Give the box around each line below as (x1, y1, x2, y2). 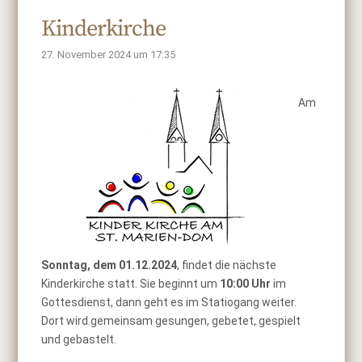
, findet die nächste (177, 259, 277, 271)
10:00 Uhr (217, 277, 271, 290)
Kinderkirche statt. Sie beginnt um (41, 277, 218, 290)
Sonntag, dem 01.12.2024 (41, 259, 178, 271)
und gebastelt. (41, 333, 117, 346)
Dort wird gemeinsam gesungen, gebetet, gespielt (41, 314, 301, 327)
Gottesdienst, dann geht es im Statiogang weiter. (41, 296, 297, 309)
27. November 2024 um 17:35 (41, 48, 176, 61)
